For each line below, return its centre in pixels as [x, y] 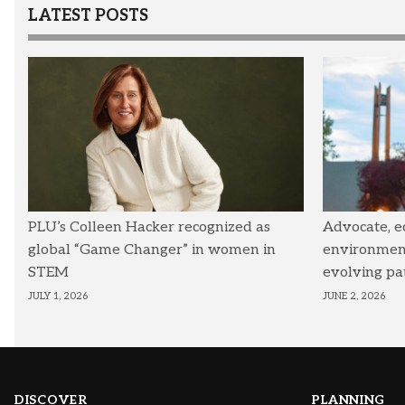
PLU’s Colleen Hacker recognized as [149, 228]
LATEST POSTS [88, 16]
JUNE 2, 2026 [353, 297]
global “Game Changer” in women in [152, 250]
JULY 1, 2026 [58, 297]
